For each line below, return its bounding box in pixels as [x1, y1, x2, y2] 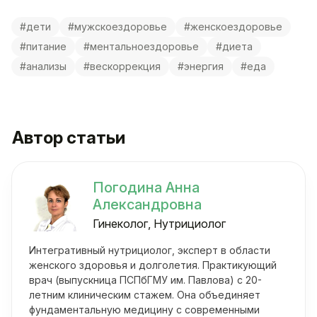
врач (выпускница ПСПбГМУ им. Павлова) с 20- [29, 274, 262, 287]
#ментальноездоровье [83, 40, 199, 53]
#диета [216, 40, 253, 53]
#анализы [20, 60, 67, 73]
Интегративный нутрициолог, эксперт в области [29, 244, 270, 257]
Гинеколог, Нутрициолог [93, 217, 226, 231]
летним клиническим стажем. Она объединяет [29, 289, 260, 301]
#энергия [178, 60, 224, 73]
